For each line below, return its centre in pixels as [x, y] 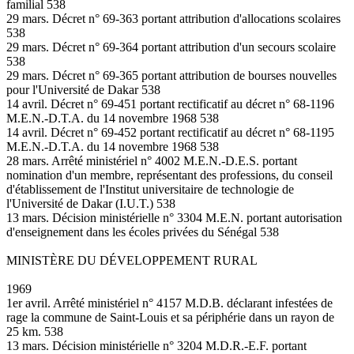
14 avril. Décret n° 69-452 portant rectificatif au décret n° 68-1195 [170, 132]
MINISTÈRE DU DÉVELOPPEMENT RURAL [132, 260]
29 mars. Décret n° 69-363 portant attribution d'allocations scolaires [173, 18]
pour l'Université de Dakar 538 [83, 89]
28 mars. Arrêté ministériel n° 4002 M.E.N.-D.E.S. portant [152, 160]
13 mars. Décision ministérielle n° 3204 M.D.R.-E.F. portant [156, 345]
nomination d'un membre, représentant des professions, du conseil [169, 175]
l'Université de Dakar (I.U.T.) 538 [91, 203]
